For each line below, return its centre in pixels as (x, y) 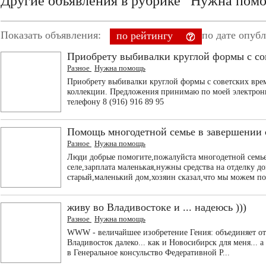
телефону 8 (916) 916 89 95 (115, 102)
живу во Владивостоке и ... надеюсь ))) (157, 207)
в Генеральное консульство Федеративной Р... (148, 253)
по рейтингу (145, 36)
